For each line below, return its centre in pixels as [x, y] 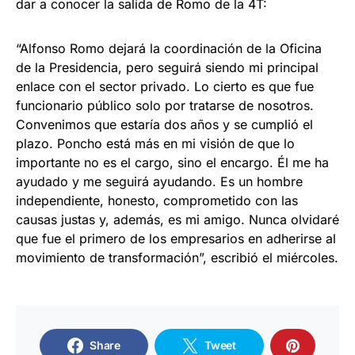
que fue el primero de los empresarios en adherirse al [176, 239]
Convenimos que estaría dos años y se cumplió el [164, 125]
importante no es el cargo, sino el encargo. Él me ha [172, 163]
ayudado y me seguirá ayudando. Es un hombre [159, 182]
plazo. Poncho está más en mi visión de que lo [155, 144]
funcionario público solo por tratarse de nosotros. [165, 106]
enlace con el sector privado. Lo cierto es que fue [165, 87]
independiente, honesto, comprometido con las [157, 201]
